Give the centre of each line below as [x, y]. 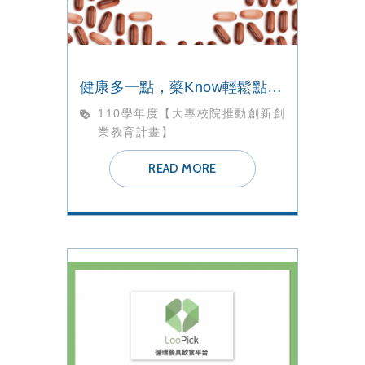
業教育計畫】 [136, 132]
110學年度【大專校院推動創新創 [191, 114]
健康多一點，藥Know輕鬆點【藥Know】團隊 [274, 88]
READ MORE [182, 169]
